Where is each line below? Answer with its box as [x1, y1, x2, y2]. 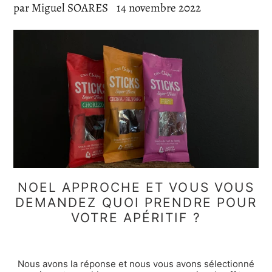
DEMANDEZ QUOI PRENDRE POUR [15, 195, 257, 211]
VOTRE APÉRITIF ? [71, 210, 201, 226]
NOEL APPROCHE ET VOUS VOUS [17, 180, 255, 195]
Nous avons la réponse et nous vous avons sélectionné [18, 258, 254, 270]
